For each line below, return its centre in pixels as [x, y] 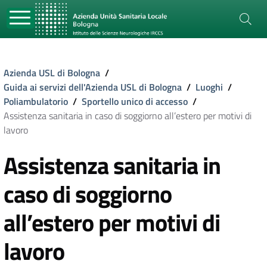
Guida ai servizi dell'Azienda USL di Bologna [93, 87]
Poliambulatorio [36, 101]
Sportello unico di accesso [135, 101]
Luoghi [209, 87]
